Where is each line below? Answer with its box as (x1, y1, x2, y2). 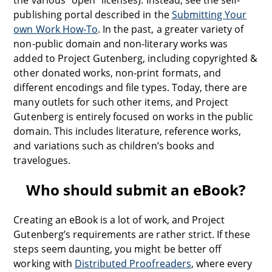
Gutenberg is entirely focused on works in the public (13, 110, 254, 123)
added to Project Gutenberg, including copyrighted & (13, 52, 258, 65)
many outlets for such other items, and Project (13, 95, 229, 109)
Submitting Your (171, 8, 247, 21)
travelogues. (13, 154, 70, 167)
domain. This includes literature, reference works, (13, 124, 242, 138)
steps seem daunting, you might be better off (13, 242, 222, 256)
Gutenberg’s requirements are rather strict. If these (13, 228, 251, 241)
